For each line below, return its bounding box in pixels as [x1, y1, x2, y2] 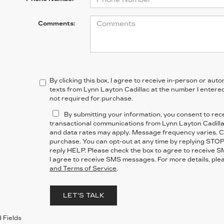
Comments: [37, 20, 75, 27]
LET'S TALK [62, 191, 104, 199]
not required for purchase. [49, 95, 133, 102]
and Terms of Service [49, 165, 117, 172]
